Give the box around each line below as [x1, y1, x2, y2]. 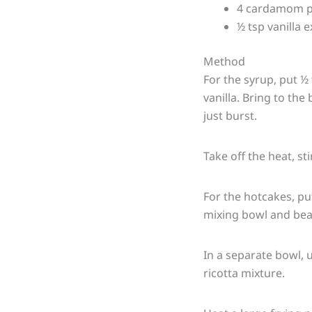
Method [203, 53, 245, 69]
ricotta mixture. [203, 265, 285, 281]
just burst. [203, 107, 257, 123]
